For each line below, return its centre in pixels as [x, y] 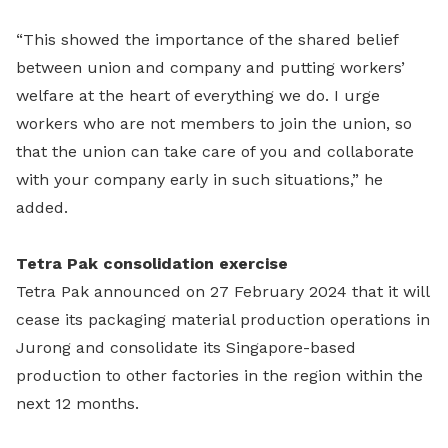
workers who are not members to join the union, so [214, 124]
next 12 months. [77, 404]
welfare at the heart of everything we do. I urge [198, 96]
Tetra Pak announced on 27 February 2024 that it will [222, 292]
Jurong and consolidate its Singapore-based [186, 348]
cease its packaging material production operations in [223, 320]
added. [42, 208]
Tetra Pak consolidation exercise [152, 264]
